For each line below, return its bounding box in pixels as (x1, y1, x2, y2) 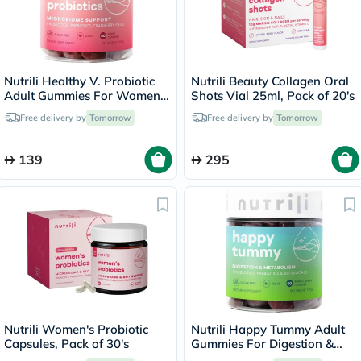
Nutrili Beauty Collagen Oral (191, 73, 349, 89)
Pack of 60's (4, 102, 72, 118)
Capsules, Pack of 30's (4, 336, 129, 351)
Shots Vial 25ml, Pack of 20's (191, 88, 355, 103)
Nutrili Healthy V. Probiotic (4, 73, 155, 89)
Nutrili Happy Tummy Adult (191, 322, 345, 337)
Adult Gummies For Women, (4, 88, 164, 103)
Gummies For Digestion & (191, 336, 334, 351)
